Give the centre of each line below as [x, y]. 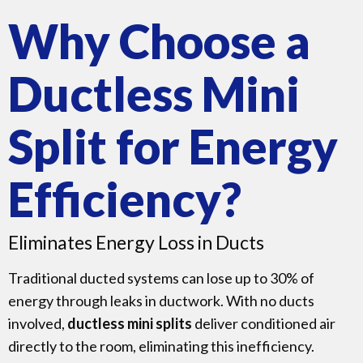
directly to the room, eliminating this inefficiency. [162, 346]
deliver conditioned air [265, 324]
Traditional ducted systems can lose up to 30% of [161, 278]
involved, [38, 324]
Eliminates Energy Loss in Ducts [138, 243]
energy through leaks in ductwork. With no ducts [161, 301]
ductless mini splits [131, 324]
